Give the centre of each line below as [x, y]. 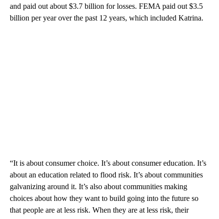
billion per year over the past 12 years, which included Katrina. [107, 18]
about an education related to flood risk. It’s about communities [106, 175]
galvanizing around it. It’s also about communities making [99, 187]
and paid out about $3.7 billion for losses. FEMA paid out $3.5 [106, 6]
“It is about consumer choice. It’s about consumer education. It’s [108, 163]
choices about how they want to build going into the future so [104, 198]
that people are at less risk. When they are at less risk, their [99, 210]
